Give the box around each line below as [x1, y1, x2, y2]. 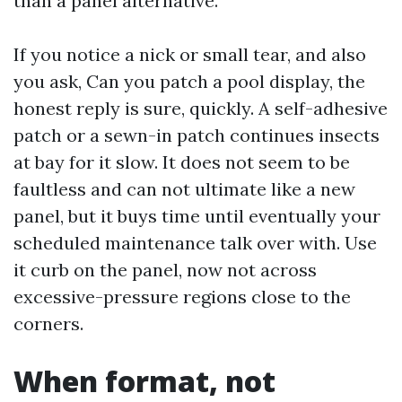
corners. [13, 312, 83, 335]
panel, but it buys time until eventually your [13, 205, 380, 227]
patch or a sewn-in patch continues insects [13, 124, 380, 146]
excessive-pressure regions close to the [13, 285, 351, 308]
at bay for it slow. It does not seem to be [13, 151, 350, 173]
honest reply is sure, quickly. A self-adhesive [13, 97, 388, 119]
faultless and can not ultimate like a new [13, 178, 355, 200]
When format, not [13, 362, 275, 400]
